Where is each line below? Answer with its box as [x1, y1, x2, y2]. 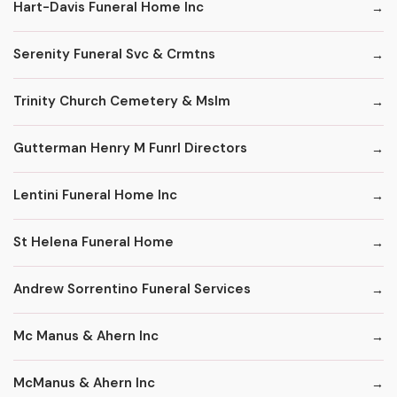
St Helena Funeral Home [13, 233, 174, 252]
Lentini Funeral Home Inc [13, 186, 177, 205]
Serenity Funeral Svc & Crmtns [13, 45, 215, 64]
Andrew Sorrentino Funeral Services [13, 280, 251, 299]
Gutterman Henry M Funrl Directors [13, 139, 247, 158]
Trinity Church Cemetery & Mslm [13, 92, 230, 111]
